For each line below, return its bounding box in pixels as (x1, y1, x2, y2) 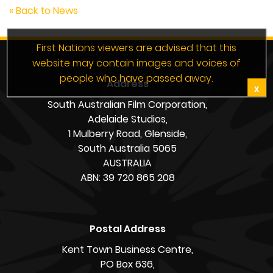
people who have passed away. (60, 71, 213, 85)
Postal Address (89, 222, 166, 236)
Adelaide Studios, (87, 112, 168, 126)
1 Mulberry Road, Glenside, (68, 127, 187, 141)
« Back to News (9, 4, 78, 18)
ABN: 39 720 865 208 (80, 171, 175, 185)
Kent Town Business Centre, (62, 243, 193, 257)
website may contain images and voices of (32, 55, 241, 70)
